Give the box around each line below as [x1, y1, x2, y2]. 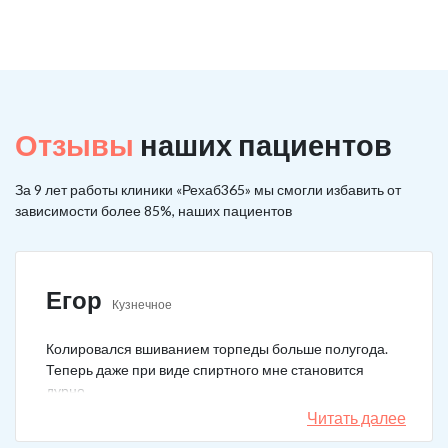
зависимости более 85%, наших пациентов [15, 202, 292, 219]
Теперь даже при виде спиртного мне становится [46, 361, 364, 378]
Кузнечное [112, 297, 172, 312]
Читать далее [307, 408, 406, 427]
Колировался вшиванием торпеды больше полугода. [46, 340, 388, 357]
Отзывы [15, 127, 134, 162]
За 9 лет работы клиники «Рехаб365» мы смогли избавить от [15, 181, 401, 198]
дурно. [46, 382, 88, 399]
